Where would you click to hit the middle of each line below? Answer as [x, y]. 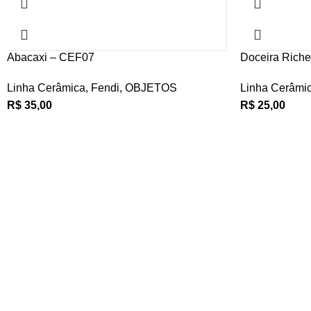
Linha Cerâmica [46, 88]
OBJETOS [151, 88]
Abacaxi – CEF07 [51, 57]
